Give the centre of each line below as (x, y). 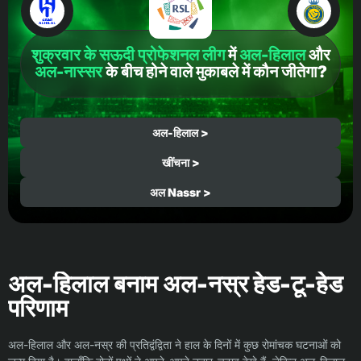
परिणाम (38, 308)
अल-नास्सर (68, 72)
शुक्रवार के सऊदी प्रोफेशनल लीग (128, 55)
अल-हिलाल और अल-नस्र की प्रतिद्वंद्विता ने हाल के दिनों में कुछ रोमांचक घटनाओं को (174, 344)
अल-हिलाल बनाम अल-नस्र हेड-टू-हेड (175, 284)
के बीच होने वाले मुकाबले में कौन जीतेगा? (214, 72)
